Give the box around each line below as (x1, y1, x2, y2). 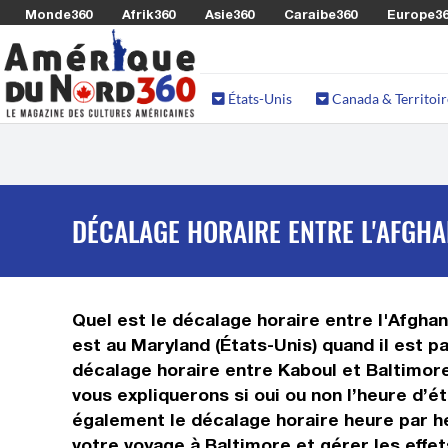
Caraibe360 (284, 6, 357, 22)
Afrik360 (122, 6, 175, 22)
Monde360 (25, 6, 92, 22)
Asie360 (205, 6, 254, 22)
